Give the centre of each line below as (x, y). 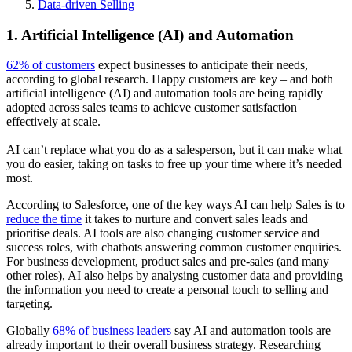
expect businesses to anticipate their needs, (202, 65)
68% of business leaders (112, 331)
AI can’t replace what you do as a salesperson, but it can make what (174, 150)
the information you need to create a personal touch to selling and (167, 290)
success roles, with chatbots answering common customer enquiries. (174, 247)
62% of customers (51, 65)
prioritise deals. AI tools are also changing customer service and (163, 233)
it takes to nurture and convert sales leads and (195, 219)
